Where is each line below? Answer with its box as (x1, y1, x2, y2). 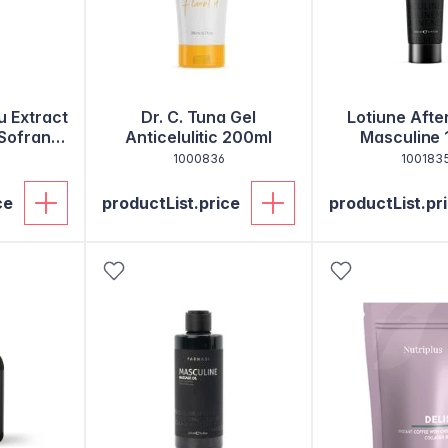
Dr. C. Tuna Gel (140, 107, 257, 127)
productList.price (102, 193, 241, 213)
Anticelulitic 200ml (124, 127, 273, 147)
